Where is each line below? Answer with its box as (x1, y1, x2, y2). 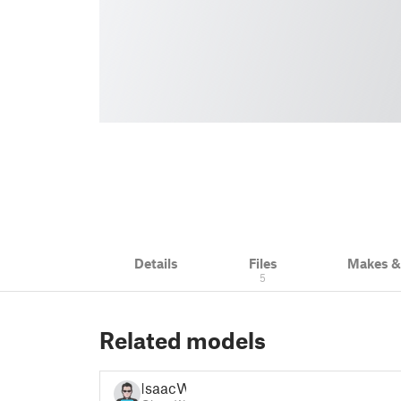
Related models (99, 327, 266, 354)
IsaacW (141, 378, 192, 397)
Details (134, 255, 179, 271)
